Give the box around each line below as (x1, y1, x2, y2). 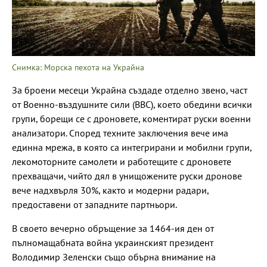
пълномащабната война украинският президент (12, 236, 213, 249)
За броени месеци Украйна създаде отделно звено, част (12, 83, 247, 96)
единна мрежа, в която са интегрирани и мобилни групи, (12, 141, 252, 153)
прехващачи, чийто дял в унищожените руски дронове (12, 169, 242, 182)
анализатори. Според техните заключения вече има (12, 126, 228, 139)
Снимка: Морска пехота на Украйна (12, 61, 144, 73)
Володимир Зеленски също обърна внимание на (12, 250, 216, 263)
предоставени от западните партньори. (12, 198, 177, 210)
